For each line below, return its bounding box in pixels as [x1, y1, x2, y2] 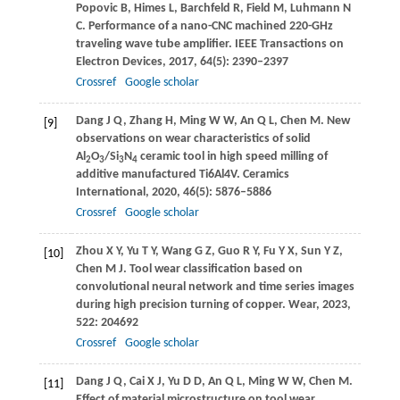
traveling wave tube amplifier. [75, 37, 235, 52]
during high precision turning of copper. [75, 298, 288, 312]
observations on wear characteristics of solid [75, 132, 311, 146]
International [75, 186, 146, 200]
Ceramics [242, 168, 289, 182]
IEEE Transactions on [234, 37, 344, 52]
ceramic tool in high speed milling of [137, 150, 328, 164]
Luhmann [289, 2, 340, 16]
